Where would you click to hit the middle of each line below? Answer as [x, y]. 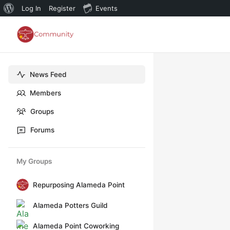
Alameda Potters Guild [70, 205]
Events [107, 8]
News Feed [48, 74]
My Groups [34, 161]
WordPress [31, 24]
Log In [31, 8]
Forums [42, 130]
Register [62, 8]
